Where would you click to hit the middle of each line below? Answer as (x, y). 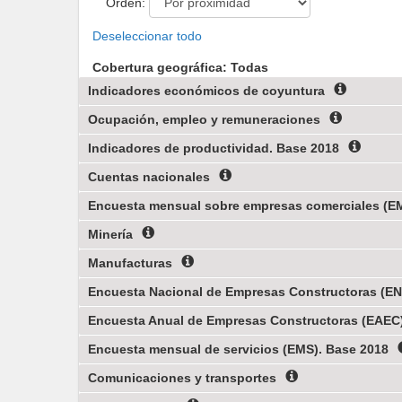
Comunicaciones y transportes (182, 378)
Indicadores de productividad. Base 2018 (214, 148)
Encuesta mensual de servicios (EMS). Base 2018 (238, 349)
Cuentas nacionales (149, 177)
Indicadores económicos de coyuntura (206, 91)
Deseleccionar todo (147, 36)
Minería (110, 234)
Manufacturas (130, 263)
